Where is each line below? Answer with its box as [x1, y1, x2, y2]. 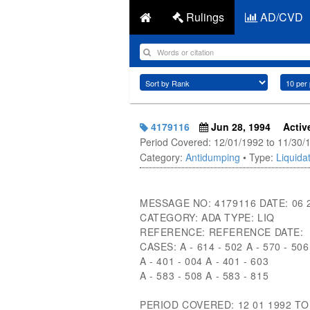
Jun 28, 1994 [208, 120, 271, 134]
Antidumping [185, 150, 240, 164]
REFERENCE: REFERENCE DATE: [140, 225, 304, 239]
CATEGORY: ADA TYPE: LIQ [140, 210, 275, 224]
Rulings [183, 9, 224, 25]
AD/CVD [257, 9, 303, 25]
